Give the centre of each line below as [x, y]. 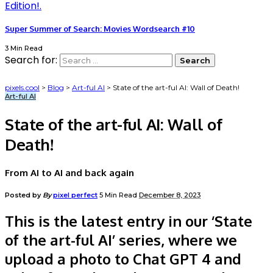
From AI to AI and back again [69, 173]
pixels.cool [22, 88]
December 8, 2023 [170, 195]
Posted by [23, 195]
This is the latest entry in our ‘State [129, 221]
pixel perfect [75, 195]
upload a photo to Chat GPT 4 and [123, 259]
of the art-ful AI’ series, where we [121, 240]
